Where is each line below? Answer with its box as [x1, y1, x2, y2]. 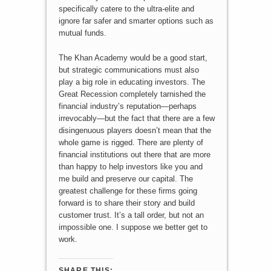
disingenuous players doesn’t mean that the [58, 125, 211, 135]
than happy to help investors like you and [58, 162, 203, 171]
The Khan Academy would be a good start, [58, 53, 207, 62]
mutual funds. [58, 28, 106, 38]
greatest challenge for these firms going [58, 186, 197, 195]
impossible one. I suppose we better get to [58, 222, 207, 232]
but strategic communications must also [58, 65, 199, 74]
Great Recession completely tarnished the [58, 89, 206, 99]
